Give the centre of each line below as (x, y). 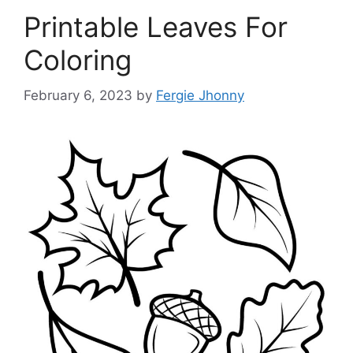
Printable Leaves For (156, 27)
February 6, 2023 (78, 95)
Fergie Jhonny (200, 95)
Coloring (78, 60)
